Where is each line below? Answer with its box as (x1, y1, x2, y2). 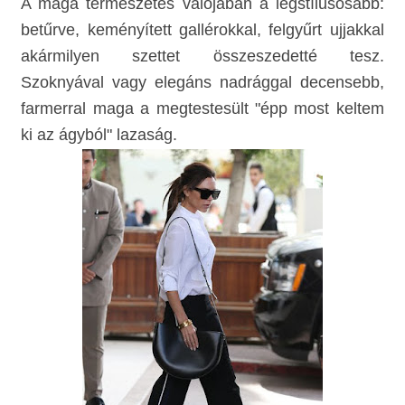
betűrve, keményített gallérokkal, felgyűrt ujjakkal (21, 20, 384, 39)
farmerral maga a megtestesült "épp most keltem (21, 99, 384, 118)
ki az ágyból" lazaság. (21, 125, 178, 144)
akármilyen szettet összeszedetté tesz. (21, 46, 384, 65)
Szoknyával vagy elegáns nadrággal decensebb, (21, 72, 384, 91)
